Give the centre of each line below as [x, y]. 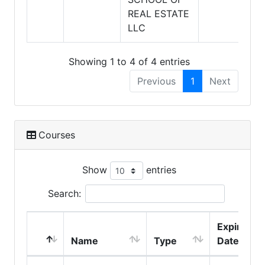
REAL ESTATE [159, 14]
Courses [57, 135]
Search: [64, 193]
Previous [156, 81]
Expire [232, 226]
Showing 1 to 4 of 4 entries [129, 61]
